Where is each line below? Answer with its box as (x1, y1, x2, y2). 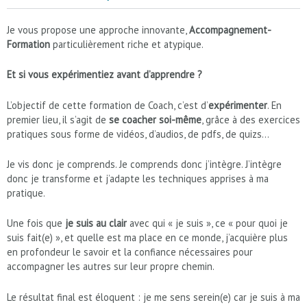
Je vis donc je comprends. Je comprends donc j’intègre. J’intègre (7, 157, 282, 171)
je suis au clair (65, 217, 127, 230)
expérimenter (208, 98, 267, 112)
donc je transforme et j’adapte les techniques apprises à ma (7, 171, 269, 185)
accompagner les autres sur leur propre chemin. (7, 260, 214, 273)
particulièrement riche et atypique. (50, 37, 204, 51)
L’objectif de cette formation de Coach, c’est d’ (7, 98, 208, 112)
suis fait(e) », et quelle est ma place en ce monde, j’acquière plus (7, 231, 288, 245)
